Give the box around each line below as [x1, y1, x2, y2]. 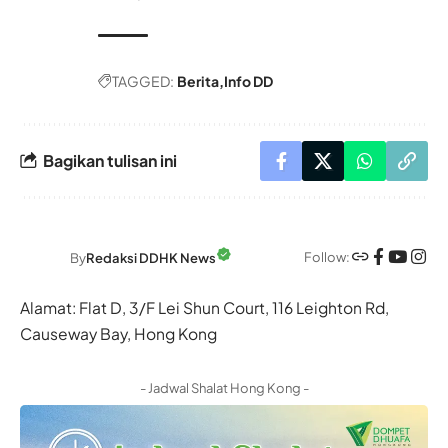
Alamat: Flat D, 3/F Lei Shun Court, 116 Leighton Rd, [20, 297, 389, 317]
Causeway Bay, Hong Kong [20, 323, 217, 343]
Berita [177, 71, 219, 90]
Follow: [304, 249, 350, 266]
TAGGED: [112, 71, 174, 90]
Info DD [224, 71, 273, 90]
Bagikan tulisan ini [43, 150, 177, 172]
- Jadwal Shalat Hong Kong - [139, 379, 309, 396]
